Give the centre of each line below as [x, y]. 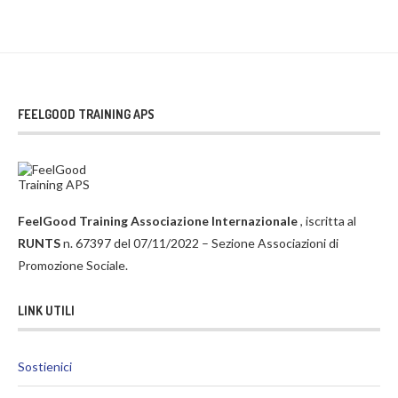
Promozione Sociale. [73, 265]
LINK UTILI [46, 310]
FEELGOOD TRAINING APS [86, 114]
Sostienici [45, 366]
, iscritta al [328, 220]
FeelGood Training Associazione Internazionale [159, 220]
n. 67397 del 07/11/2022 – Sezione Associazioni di [199, 243]
